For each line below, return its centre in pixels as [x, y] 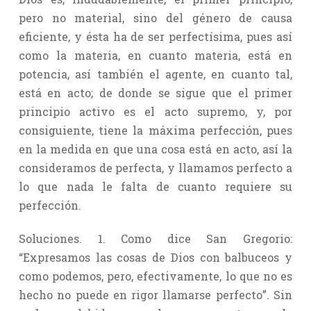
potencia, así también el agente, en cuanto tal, [155, 74]
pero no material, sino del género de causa [155, 17]
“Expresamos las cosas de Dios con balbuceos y [155, 257]
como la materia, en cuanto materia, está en [155, 55]
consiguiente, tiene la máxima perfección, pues [155, 130]
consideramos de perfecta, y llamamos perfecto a [155, 167]
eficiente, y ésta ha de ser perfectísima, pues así [155, 36]
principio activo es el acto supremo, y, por [155, 111]
